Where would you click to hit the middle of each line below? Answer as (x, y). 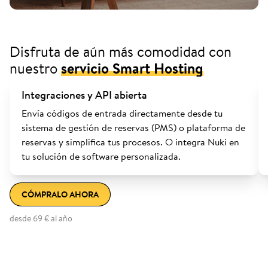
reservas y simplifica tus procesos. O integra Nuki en (130, 142)
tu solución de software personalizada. (101, 156)
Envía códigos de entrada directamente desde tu (122, 113)
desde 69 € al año (41, 218)
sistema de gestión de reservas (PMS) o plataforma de (133, 127)
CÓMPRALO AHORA (60, 194)
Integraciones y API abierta (84, 95)
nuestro (35, 68)
